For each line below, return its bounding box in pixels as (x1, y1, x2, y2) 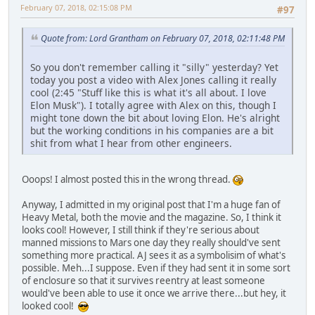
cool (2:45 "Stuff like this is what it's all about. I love (30, 85, 266, 99)
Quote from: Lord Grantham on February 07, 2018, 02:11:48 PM (41, 32, 285, 45)
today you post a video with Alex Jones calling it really (30, 72, 276, 86)
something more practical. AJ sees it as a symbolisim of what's (22, 248, 285, 262)
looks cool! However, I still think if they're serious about (22, 223, 259, 236)
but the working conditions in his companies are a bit (30, 123, 274, 137)
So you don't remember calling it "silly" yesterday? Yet (30, 60, 278, 74)
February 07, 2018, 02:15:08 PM (20, 1, 132, 13)
